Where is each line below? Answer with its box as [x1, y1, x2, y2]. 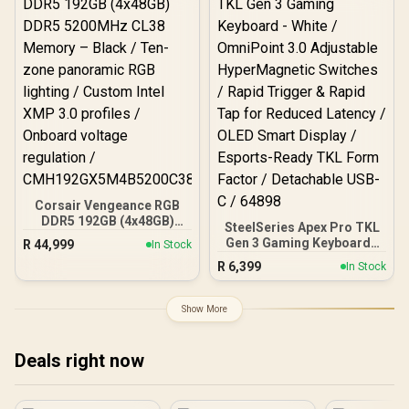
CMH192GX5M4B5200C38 [28, 337, 186, 352]
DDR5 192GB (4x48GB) [40, 213, 174, 228]
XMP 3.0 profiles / [54, 290, 161, 306]
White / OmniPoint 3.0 [236, 250, 367, 266]
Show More [182, 302, 227, 315]
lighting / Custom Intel [40, 275, 174, 290]
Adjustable [269, 266, 334, 281]
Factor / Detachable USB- [225, 359, 378, 374]
